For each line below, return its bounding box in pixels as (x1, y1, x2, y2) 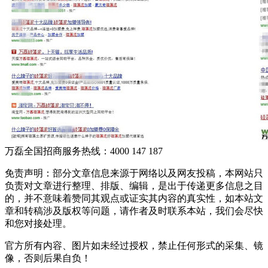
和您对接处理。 (5, 218, 72, 229)
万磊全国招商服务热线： (5, 145, 110, 156)
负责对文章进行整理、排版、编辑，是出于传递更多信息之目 (5, 180, 263, 191)
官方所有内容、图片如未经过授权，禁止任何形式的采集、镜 (5, 240, 263, 251)
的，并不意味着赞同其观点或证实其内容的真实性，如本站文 (5, 193, 263, 203)
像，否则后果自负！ (5, 252, 91, 263)
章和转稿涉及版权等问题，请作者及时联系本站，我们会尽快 (5, 205, 263, 216)
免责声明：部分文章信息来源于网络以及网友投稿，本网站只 (5, 167, 263, 178)
